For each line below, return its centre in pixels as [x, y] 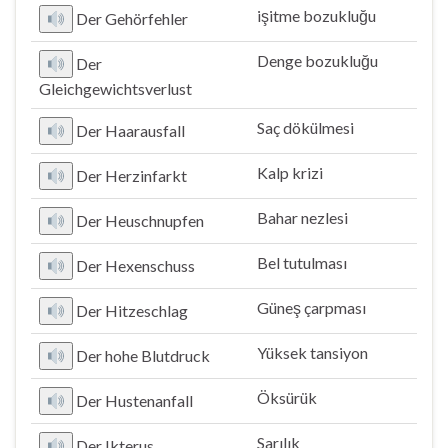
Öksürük [287, 397]
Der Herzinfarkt [132, 175]
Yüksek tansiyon [312, 352]
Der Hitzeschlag [132, 310]
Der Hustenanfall [135, 400]
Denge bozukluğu [317, 60]
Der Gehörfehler [132, 18]
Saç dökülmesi [305, 127]
